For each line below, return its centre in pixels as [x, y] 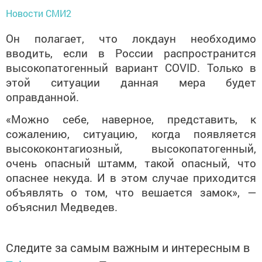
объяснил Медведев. [65, 206]
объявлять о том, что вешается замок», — [131, 192]
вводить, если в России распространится [131, 53]
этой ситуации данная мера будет [131, 82]
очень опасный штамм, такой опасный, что [131, 163]
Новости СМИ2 [39, 13]
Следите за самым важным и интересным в [128, 247]
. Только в [227, 67]
